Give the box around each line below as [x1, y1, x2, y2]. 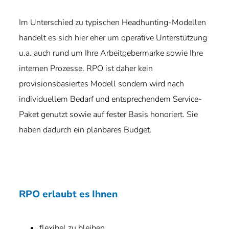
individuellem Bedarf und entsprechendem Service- [19, 94, 202, 105]
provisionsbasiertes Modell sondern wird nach [19, 78, 185, 89]
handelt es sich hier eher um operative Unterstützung [19, 32, 208, 43]
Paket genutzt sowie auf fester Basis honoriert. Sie [19, 109, 198, 120]
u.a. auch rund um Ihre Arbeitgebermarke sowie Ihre [19, 48, 203, 59]
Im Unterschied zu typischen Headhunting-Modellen [19, 17, 207, 28]
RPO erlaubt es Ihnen [19, 188, 118, 201]
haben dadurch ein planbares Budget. [19, 124, 152, 135]
